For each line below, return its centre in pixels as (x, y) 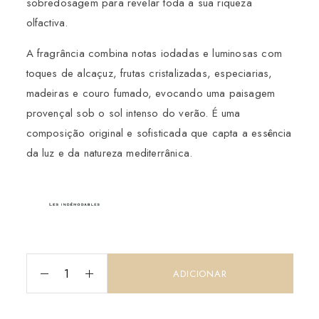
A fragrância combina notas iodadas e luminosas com (154, 54)
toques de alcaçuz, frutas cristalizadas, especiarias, (149, 74)
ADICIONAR (200, 274)
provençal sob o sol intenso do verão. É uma (133, 114)
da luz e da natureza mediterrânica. (109, 153)
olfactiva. (47, 23)
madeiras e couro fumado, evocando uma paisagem (151, 94)
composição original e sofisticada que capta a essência (159, 134)
